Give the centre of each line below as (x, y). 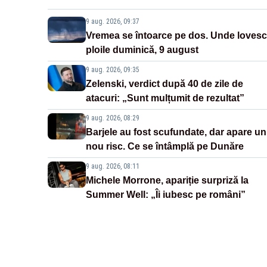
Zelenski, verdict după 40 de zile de (164, 83)
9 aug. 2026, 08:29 (113, 118)
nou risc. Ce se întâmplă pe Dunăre (165, 146)
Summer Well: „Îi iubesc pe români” (166, 194)
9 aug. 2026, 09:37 (113, 21)
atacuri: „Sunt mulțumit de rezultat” (165, 98)
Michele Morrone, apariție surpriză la (167, 180)
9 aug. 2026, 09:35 (113, 69)
